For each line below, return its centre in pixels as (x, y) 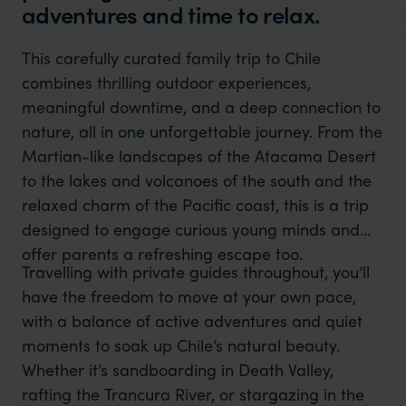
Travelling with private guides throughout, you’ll (195, 271)
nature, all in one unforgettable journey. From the (202, 130)
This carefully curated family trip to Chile (171, 57)
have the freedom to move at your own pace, (188, 295)
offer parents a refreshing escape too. (162, 253)
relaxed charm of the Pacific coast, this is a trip (195, 204)
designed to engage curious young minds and (190, 228)
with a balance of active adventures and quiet (192, 320)
